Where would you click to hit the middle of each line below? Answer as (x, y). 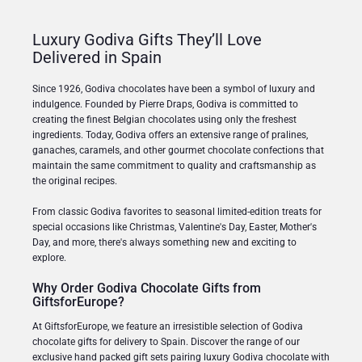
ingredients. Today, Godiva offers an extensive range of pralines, (170, 135)
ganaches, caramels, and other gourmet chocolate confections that (178, 150)
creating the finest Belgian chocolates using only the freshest (164, 119)
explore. (49, 257)
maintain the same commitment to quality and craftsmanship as (174, 165)
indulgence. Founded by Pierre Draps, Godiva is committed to (165, 104)
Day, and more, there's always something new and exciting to (164, 242)
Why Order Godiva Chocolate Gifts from (147, 288)
